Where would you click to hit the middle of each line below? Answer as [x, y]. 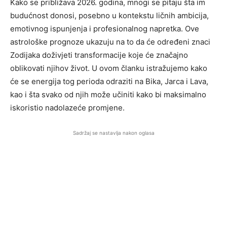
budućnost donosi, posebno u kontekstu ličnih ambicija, [109, 16]
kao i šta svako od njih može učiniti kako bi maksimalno [108, 95]
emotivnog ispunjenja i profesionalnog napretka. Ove [105, 29]
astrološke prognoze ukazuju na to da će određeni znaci [110, 42]
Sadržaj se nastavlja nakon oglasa [113, 133]
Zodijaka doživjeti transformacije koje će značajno [99, 55]
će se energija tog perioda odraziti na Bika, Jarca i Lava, [109, 82]
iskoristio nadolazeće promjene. [67, 108]
